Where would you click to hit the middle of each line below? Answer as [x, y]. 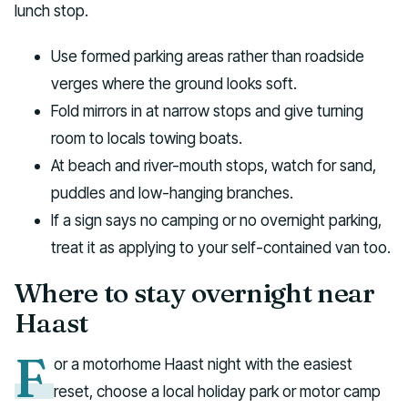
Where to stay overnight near [195, 292]
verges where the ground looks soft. [174, 84]
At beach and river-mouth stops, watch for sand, [214, 166]
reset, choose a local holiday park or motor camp [218, 392]
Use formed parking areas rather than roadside [208, 56]
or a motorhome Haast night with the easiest [204, 364]
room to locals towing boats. [147, 138]
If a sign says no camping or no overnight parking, [216, 220]
